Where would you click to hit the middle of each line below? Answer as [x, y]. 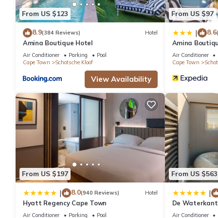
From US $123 [45, 14]
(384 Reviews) [61, 33]
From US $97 [192, 14]
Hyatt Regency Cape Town [65, 203]
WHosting [188, 211]
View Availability [121, 79]
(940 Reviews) [100, 193]
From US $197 [45, 174]
